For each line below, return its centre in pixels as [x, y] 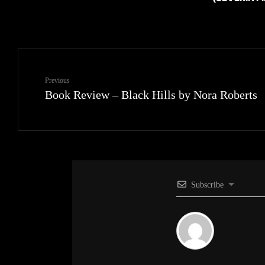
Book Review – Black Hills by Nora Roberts [151, 95]
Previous [57, 81]
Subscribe [207, 185]
